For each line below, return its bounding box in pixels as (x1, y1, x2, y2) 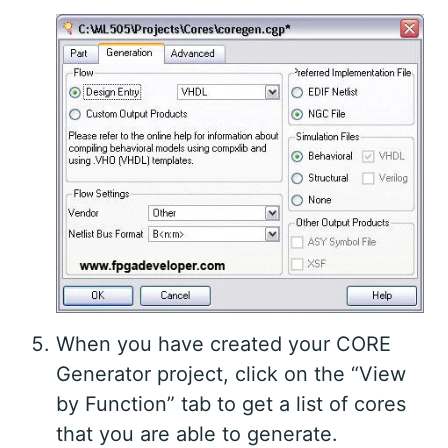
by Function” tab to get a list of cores (56, 392, 406, 417)
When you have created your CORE (56, 332, 391, 357)
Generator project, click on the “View (56, 362, 406, 387)
